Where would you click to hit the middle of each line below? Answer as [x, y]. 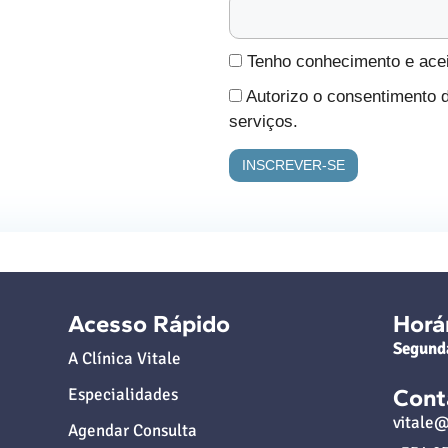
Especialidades [123, 394]
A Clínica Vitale [125, 358]
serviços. [263, 121]
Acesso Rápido [149, 323]
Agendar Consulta [133, 430]
